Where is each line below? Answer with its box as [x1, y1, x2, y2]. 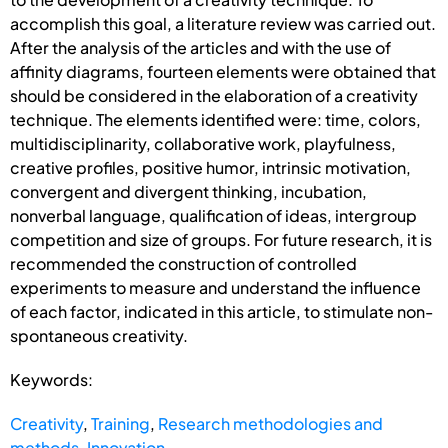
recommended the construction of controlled [10, 252, 357, 274]
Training [91, 412, 150, 434]
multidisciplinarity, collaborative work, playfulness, [10, 132, 396, 154]
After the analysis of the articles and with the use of [10, 36, 391, 58]
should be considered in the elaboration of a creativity [10, 84, 418, 106]
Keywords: [10, 368, 93, 390]
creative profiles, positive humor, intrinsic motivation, [10, 156, 411, 178]
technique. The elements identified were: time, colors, [10, 108, 421, 130]
